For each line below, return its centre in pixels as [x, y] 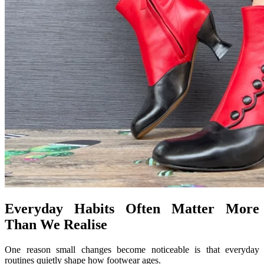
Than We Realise [56, 225]
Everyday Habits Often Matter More [132, 209]
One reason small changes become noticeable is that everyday [132, 250]
